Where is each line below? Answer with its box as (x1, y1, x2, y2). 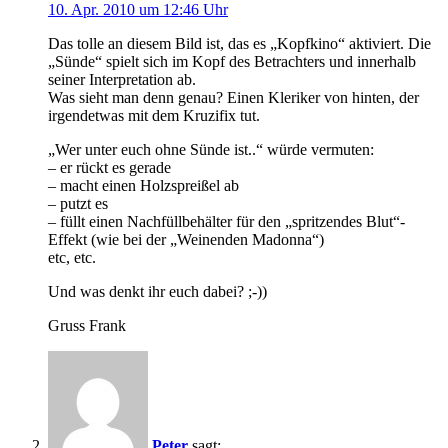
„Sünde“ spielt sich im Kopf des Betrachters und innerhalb (48, 53, 416, 71)
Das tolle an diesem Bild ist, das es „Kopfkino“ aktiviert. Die (48, 35, 431, 53)
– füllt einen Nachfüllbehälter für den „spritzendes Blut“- (48, 213, 405, 231)
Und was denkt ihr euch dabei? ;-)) (48, 283, 267, 301)
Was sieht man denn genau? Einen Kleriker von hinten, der (48, 89, 419, 107)
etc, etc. (48, 249, 96, 267)
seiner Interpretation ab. (48, 71, 196, 89)
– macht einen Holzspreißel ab (48, 177, 239, 195)
